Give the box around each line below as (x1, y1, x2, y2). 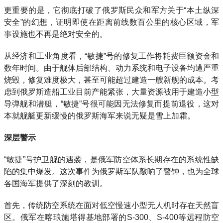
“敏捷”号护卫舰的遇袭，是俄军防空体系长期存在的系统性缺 (4, 155, 219, 164)
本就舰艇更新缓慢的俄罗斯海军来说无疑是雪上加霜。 (4, 111, 195, 120)
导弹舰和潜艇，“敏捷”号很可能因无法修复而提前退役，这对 (4, 100, 219, 108)
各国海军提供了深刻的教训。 (4, 179, 108, 188)
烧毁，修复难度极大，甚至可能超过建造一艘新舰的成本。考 (4, 76, 219, 84)
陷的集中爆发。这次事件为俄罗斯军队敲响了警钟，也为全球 (4, 167, 219, 176)
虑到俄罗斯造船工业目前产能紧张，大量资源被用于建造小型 (4, 88, 219, 96)
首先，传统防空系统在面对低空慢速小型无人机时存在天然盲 (4, 201, 219, 210)
